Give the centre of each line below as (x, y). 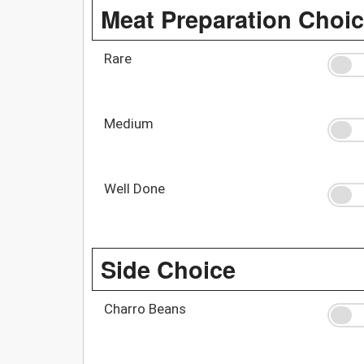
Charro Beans (145, 308)
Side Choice (168, 269)
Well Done (134, 188)
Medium (129, 123)
